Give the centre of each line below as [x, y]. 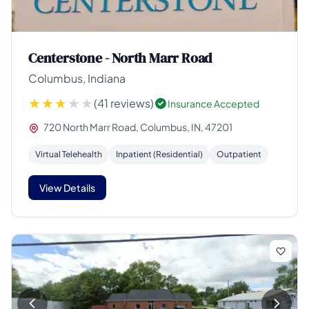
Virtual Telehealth [69, 154]
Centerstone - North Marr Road [120, 58]
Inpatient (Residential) [159, 154]
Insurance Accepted [213, 103]
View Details [67, 188]
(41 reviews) [124, 103]
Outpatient [239, 154]
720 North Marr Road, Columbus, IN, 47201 [137, 127]
